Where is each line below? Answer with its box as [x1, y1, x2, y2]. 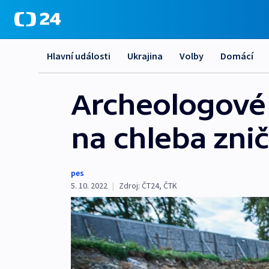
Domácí [220, 50, 253, 62]
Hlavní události [47, 50, 110, 62]
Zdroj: [119, 180, 140, 191]
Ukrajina [127, 50, 163, 62]
